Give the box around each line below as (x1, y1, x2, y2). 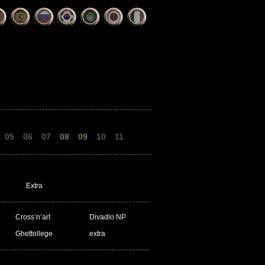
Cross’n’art (15, 213, 50, 221)
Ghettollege (15, 230, 53, 238)
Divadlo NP (89, 213, 126, 221)
